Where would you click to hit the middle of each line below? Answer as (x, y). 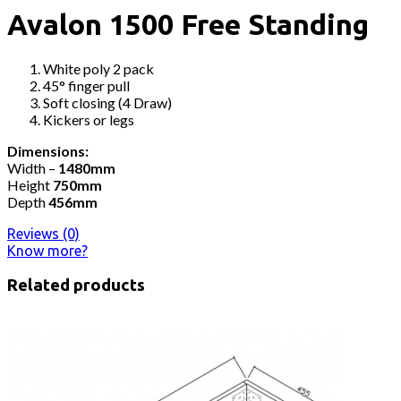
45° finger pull (86, 86)
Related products (76, 285)
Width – (33, 168)
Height (30, 185)
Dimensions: (48, 151)
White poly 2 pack (98, 69)
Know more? (47, 251)
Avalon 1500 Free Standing (188, 24)
